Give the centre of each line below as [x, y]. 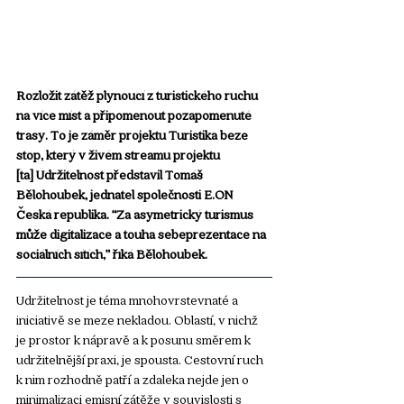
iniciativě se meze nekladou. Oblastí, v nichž [138, 319]
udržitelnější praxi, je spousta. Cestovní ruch [141, 358]
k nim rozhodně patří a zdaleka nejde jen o [134, 378]
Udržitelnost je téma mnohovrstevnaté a [129, 299]
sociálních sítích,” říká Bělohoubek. [112, 253]
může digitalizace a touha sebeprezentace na [142, 233]
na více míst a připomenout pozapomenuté [135, 114]
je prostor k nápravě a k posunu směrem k [135, 339]
